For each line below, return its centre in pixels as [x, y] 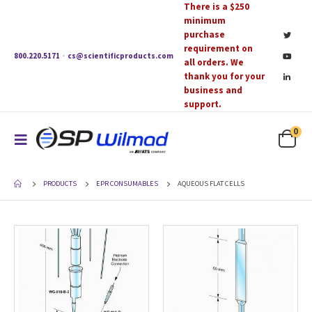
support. [203, 104]
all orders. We [214, 62]
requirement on [218, 48]
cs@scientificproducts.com [120, 56]
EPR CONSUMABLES [127, 184]
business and [213, 90]
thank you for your [224, 76]
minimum [205, 21]
